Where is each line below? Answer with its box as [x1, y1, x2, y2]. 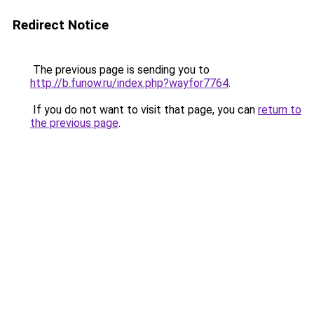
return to [258, 103, 301, 116]
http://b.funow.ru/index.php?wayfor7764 [30, 76, 228, 90]
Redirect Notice [13, 17, 109, 33]
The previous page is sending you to [30, 63, 210, 76]
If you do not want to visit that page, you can [30, 103, 258, 116]
